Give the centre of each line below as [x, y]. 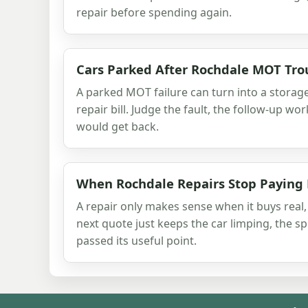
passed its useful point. [136, 240]
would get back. [118, 126]
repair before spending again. [154, 12]
